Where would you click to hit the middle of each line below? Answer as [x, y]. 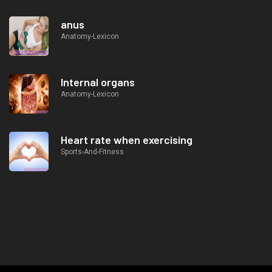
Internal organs [98, 82]
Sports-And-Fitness [92, 151]
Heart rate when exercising [127, 139]
